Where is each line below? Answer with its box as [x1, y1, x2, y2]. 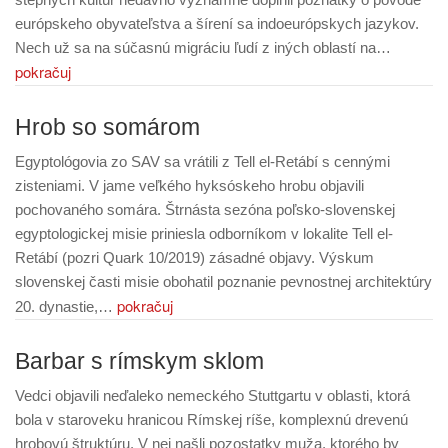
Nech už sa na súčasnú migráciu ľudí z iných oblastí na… [15, 39, 391, 56]
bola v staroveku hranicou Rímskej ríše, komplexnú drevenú [15, 411, 408, 428]
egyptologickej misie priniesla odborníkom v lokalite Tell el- [15, 225, 393, 242]
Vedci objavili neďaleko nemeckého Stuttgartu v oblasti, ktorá [15, 387, 410, 404]
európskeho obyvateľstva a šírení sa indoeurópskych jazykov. [15, 15, 419, 32]
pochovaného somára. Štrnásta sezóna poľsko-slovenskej [15, 201, 395, 218]
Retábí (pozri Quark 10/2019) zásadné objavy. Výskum [15, 249, 374, 266]
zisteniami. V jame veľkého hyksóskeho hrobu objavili [15, 177, 364, 194]
